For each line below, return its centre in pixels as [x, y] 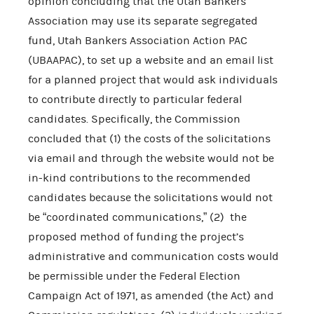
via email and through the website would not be [151, 158]
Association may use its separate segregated [143, 21]
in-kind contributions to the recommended [139, 178]
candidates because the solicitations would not [150, 197]
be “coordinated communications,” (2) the [137, 217]
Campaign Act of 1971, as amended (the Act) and [151, 295]
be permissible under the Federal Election [134, 276]
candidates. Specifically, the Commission [134, 119]
